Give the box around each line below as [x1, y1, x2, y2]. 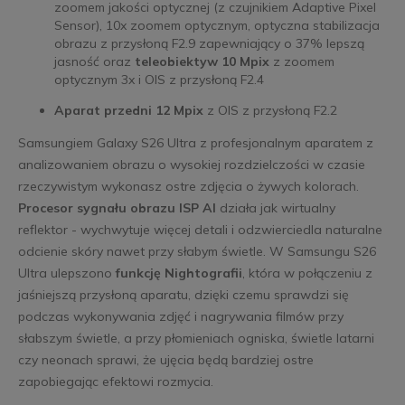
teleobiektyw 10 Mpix [134, 53, 269, 71]
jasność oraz [53, 53, 135, 71]
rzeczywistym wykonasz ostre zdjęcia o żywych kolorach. [17, 178, 359, 195]
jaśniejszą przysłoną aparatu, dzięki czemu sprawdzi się [17, 287, 349, 304]
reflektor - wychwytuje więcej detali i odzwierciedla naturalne [17, 221, 382, 239]
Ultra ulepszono [17, 265, 116, 282]
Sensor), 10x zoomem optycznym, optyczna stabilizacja [53, 17, 380, 34]
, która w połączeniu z [241, 265, 372, 282]
